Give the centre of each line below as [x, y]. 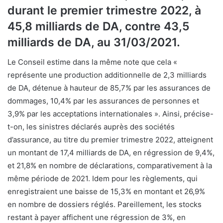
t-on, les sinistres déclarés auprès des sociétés [91, 127]
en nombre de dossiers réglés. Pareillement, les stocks [105, 205]
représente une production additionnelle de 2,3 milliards [107, 75]
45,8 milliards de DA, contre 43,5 [99, 26]
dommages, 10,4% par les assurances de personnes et [103, 101]
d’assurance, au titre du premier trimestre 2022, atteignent [110, 140]
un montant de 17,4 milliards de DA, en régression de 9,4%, [111, 153]
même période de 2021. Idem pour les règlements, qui [103, 179]
